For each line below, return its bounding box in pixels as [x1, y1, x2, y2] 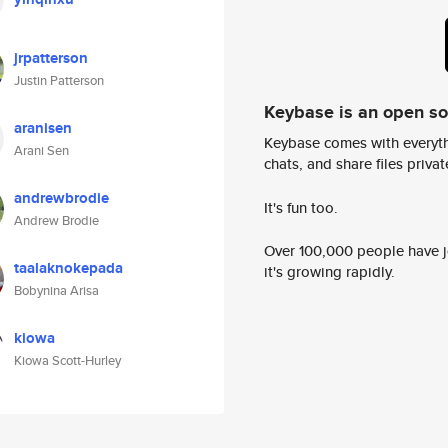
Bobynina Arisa [14, 281, 99, 300]
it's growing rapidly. [264, 261, 395, 283]
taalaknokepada [14, 257, 123, 279]
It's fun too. [264, 196, 338, 218]
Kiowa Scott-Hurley [14, 351, 121, 370]
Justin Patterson [14, 71, 104, 90]
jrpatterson [14, 47, 88, 69]
